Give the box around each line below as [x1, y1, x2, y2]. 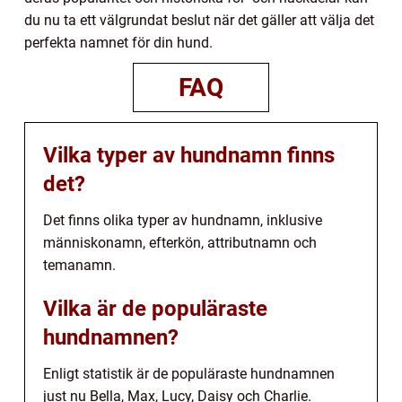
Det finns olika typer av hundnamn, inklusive [43, 212, 322, 230]
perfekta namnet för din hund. [24, 34, 213, 52]
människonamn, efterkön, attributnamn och [43, 234, 317, 252]
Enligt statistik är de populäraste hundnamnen [43, 365, 335, 383]
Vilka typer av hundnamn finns [43, 143, 335, 169]
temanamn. [43, 257, 116, 275]
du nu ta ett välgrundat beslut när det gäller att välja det [24, 12, 374, 30]
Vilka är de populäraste [43, 296, 267, 322]
